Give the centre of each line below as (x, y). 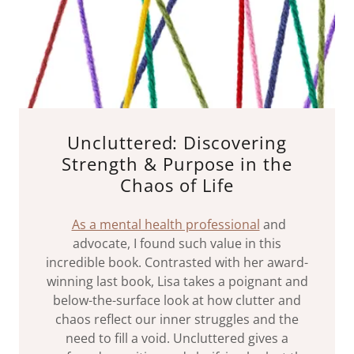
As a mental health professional (166, 224)
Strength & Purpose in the (177, 163)
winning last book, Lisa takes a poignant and (177, 281)
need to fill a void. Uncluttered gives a (177, 338)
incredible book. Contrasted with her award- (177, 262)
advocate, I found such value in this (177, 243)
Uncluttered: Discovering (177, 142)
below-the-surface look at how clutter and (177, 300)
